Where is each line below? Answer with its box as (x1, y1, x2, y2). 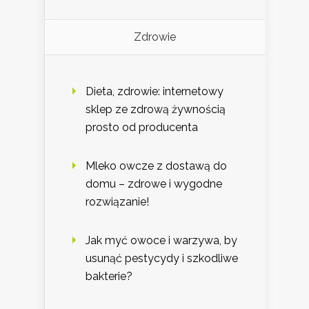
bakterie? (86, 270, 132, 283)
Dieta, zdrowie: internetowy (86, 85, 223, 99)
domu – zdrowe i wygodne (86, 177, 222, 191)
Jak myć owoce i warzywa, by (86, 234, 237, 248)
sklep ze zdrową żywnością (86, 103, 226, 117)
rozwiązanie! (86, 195, 149, 209)
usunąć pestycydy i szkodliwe (86, 252, 238, 266)
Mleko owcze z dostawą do (86, 159, 227, 173)
